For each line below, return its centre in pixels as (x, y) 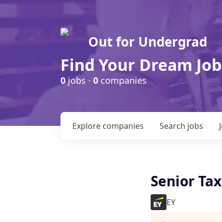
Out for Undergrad (148, 42)
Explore (87, 126)
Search (173, 126)
